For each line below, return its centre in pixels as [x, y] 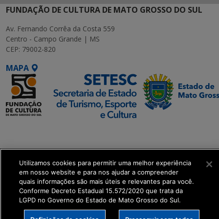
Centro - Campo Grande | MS [53, 39]
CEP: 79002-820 [31, 49]
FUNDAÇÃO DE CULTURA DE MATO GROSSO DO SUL [104, 10]
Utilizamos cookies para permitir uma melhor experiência [105, 163]
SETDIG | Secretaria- [46, 130]
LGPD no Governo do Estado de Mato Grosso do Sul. [100, 200]
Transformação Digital [51, 153]
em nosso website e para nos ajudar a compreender [99, 172]
